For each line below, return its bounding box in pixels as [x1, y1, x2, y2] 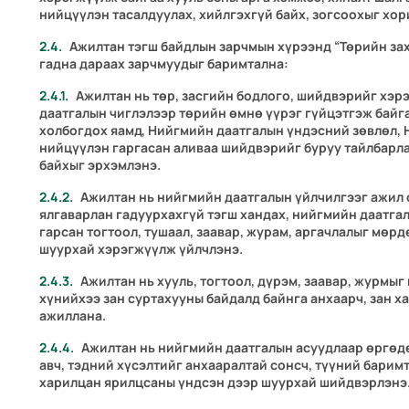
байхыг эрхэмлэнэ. [39, 156, 162, 174]
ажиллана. [39, 307, 107, 325]
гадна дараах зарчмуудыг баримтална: [39, 55, 289, 73]
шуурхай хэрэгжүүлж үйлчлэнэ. [39, 240, 244, 258]
